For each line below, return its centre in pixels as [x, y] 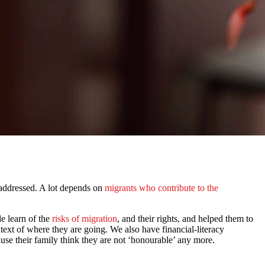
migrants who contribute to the [161, 188]
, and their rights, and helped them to [185, 219]
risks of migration [85, 219]
